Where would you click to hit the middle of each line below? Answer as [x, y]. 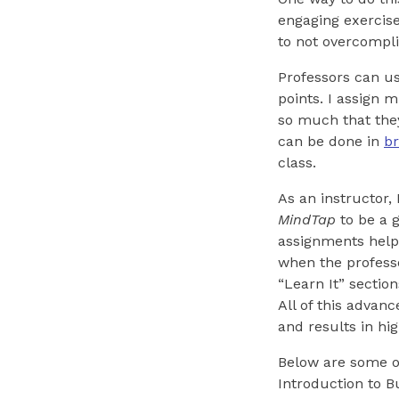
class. [297, 163]
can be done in [331, 142]
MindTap [307, 220]
